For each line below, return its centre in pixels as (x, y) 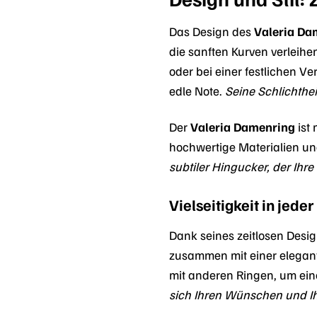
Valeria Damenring (243, 126)
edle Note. (196, 91)
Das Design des (212, 31)
